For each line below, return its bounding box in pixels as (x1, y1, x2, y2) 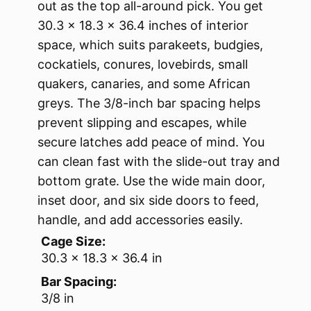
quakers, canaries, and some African (37, 76, 251, 92)
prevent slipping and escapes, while (37, 115, 246, 131)
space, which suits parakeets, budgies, (37, 37, 263, 53)
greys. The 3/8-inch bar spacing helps (37, 96, 260, 111)
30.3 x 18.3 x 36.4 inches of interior (37, 18, 249, 33)
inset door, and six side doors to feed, (37, 193, 259, 208)
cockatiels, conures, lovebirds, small (37, 57, 248, 72)
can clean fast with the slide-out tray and (37, 154, 280, 169)
